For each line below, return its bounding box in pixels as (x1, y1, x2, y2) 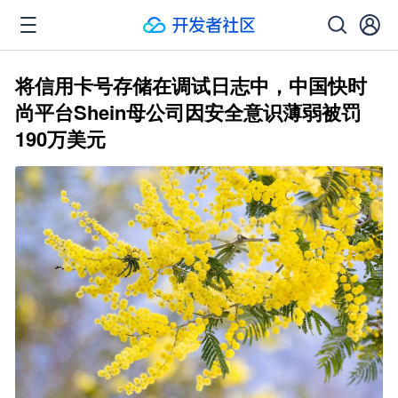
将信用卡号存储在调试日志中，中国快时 (15, 71, 367, 99)
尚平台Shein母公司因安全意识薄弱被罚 (15, 98, 361, 126)
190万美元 (15, 124, 106, 153)
